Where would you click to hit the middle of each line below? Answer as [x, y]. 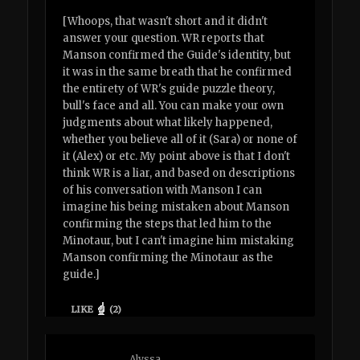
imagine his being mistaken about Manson [176, 207]
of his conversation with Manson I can [163, 190]
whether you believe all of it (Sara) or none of [180, 140]
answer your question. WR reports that [164, 39]
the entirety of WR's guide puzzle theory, [169, 89]
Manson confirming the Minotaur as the [168, 258]
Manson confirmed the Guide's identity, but [177, 55]
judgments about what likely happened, [168, 123]
